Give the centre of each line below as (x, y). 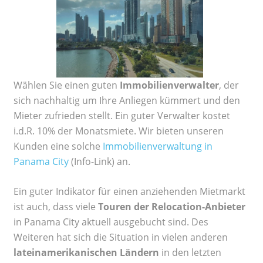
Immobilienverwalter (169, 85)
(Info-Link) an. (100, 162)
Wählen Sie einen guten (67, 85)
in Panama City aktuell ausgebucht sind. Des (111, 222)
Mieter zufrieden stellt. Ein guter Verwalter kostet (122, 116)
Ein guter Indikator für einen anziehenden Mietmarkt (129, 192)
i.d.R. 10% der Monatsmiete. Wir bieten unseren (119, 131)
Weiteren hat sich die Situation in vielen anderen (121, 237)
